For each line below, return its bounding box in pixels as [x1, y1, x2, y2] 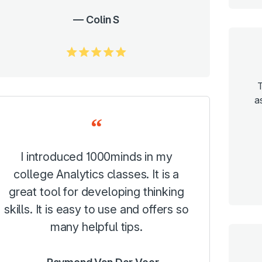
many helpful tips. [50, 220, 143, 235]
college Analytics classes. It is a [13, 167, 180, 182]
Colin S [86, 13, 120, 26]
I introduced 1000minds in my [20, 150, 173, 164]
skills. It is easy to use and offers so [4, 202, 189, 217]
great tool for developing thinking [8, 185, 184, 199]
